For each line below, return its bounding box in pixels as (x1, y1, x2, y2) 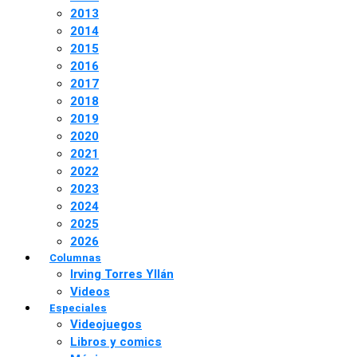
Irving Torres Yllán (70, 265, 174, 283)
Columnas (49, 250, 101, 265)
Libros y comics (70, 333, 162, 351)
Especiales (49, 300, 107, 316)
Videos (70, 283, 110, 300)
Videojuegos (70, 316, 142, 333)
